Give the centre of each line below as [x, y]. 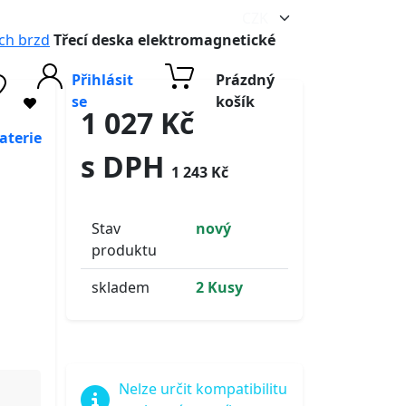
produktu [124, 250]
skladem [121, 287]
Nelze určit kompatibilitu [203, 389]
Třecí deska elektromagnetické [164, 40]
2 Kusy [219, 287]
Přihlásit [103, 80]
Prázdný [245, 80]
